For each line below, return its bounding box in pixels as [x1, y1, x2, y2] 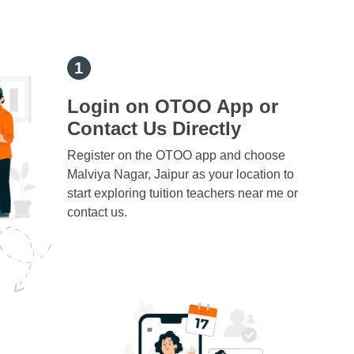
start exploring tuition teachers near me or [66, 186, 298, 201]
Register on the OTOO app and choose [66, 149, 285, 163]
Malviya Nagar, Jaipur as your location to [66, 168, 294, 182]
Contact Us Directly [66, 118, 241, 140]
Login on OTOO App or [66, 96, 278, 118]
